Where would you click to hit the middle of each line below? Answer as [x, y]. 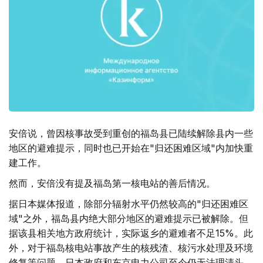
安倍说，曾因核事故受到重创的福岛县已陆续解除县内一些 [131, 134]
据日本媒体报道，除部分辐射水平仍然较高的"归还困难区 [129, 204]
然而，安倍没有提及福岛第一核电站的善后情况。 [112, 183]
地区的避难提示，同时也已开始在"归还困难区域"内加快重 [131, 148]
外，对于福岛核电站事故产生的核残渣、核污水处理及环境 [131, 248]
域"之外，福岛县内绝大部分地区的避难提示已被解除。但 [129, 219]
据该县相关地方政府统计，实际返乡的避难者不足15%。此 [131, 233]
